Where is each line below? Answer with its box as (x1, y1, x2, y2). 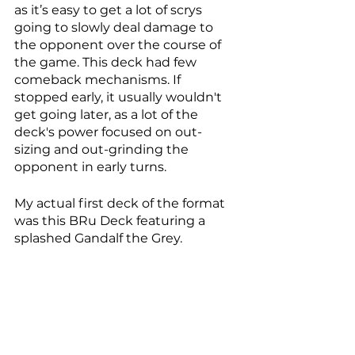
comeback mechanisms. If (14, 72, 184, 88)
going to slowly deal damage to (14, 20, 216, 36)
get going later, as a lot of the (14, 107, 201, 123)
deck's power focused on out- (14, 124, 202, 140)
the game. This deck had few (14, 55, 200, 71)
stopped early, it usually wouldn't (14, 90, 225, 105)
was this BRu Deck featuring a (14, 213, 208, 229)
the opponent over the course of (14, 37, 224, 53)
